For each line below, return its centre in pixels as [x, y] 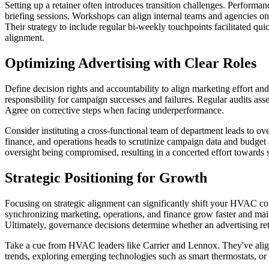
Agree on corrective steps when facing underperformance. [114, 110]
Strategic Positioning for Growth [106, 177]
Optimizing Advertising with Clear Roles [131, 63]
